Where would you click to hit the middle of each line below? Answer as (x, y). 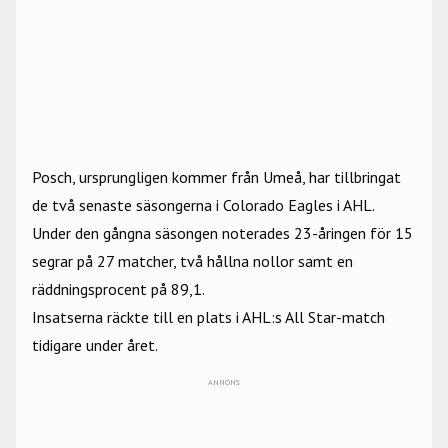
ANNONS (224, 382)
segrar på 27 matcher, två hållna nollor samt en (192, 261)
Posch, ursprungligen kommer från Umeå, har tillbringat (216, 177)
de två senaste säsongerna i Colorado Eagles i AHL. (203, 205)
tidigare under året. (95, 345)
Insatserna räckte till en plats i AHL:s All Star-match (208, 317)
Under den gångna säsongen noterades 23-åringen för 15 (222, 233)
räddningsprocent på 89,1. (118, 289)
